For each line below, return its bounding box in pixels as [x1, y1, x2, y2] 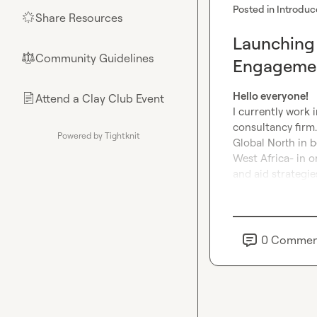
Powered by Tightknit [57, 130, 140, 141]
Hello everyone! [233, 89, 309, 103]
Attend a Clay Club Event [35, 91, 164, 105]
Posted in [233, 3, 277, 15]
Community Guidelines [35, 51, 154, 65]
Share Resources [35, 11, 122, 25]
